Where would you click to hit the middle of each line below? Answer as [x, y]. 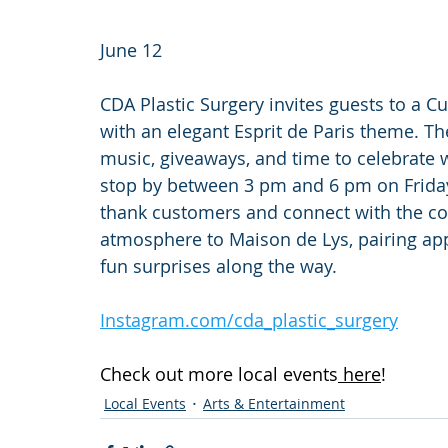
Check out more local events [219, 374]
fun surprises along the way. [218, 266]
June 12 [131, 50]
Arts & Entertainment [274, 403]
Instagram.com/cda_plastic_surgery [249, 320]
